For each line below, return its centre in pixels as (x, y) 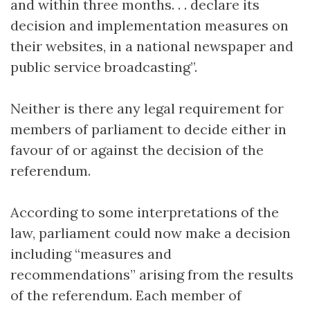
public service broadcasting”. (104, 66)
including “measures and (91, 253)
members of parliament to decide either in (148, 129)
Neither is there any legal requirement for (147, 108)
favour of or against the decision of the (137, 149)
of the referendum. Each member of (126, 295)
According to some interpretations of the (145, 212)
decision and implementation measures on (149, 25)
